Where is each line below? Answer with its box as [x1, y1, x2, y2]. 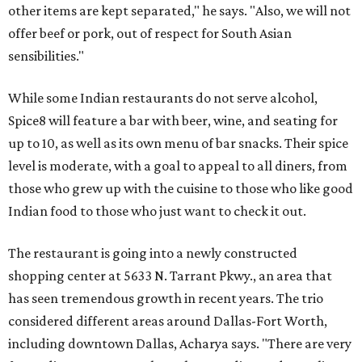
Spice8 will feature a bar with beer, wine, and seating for [8, 112, 338, 128]
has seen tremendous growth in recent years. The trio [8, 290, 323, 306]
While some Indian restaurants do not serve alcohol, [8, 90, 318, 106]
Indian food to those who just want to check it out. [8, 203, 306, 219]
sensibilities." [8, 48, 84, 64]
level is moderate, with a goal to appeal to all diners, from [8, 158, 347, 174]
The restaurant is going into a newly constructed [8, 245, 297, 261]
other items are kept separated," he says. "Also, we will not [8, 2, 351, 19]
